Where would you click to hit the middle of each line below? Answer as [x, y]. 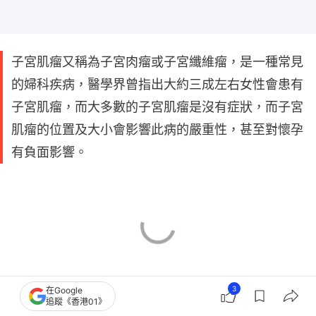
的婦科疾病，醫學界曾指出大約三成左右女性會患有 [157, 85]
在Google [64, 290]
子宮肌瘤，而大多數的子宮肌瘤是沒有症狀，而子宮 [157, 107]
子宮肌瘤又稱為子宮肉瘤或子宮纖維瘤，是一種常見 [157, 62]
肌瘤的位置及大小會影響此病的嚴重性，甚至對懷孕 [157, 130]
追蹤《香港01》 [76, 302]
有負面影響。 [49, 152]
